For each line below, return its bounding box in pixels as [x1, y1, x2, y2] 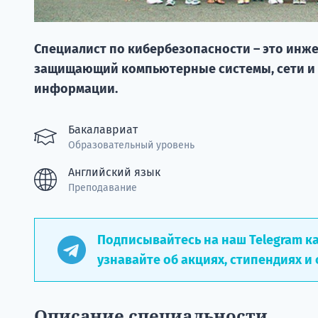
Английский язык [68, 165, 160, 179]
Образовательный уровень [68, 138, 194, 151]
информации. [34, 80, 118, 97]
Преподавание [68, 181, 137, 194]
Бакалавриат [68, 122, 138, 136]
